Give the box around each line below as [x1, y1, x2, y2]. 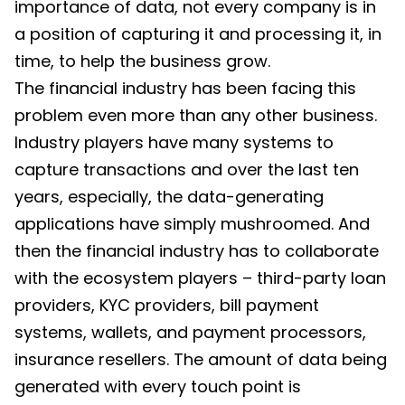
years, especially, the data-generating [14, 184, 324, 208]
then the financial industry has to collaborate [14, 239, 379, 262]
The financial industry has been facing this [14, 76, 356, 99]
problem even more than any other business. [14, 103, 377, 127]
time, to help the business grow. [14, 49, 270, 72]
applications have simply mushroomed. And [14, 212, 370, 235]
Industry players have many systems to [14, 130, 334, 154]
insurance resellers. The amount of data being [14, 347, 387, 371]
